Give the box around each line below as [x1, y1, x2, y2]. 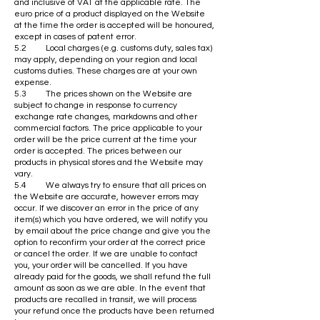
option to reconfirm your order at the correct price [14, 237, 206, 247]
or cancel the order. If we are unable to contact [14, 249, 198, 259]
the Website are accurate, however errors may [14, 191, 199, 201]
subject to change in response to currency [14, 100, 177, 110]
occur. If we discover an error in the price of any [14, 203, 199, 213]
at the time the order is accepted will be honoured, [14, 20, 214, 30]
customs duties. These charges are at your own [14, 66, 197, 76]
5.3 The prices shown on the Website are [14, 89, 192, 99]
